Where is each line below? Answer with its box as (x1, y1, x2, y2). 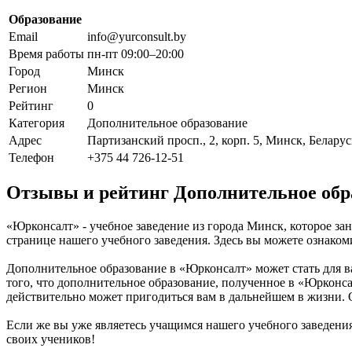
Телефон (9, 150, 54, 164)
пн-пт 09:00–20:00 (87, 46, 184, 60)
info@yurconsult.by (87, 29, 186, 43)
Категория (9, 115, 64, 130)
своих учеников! (6, 332, 95, 346)
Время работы (9, 46, 84, 60)
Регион (9, 81, 47, 95)
